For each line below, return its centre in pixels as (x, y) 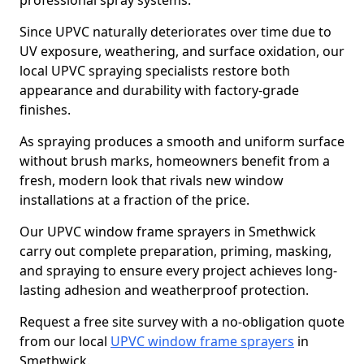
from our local (65, 341)
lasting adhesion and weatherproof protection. (164, 290)
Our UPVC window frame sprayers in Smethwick (168, 232)
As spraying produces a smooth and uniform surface (182, 141)
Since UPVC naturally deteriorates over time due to (175, 32)
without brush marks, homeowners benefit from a (175, 161)
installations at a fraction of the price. (134, 200)
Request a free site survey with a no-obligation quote (182, 322)
